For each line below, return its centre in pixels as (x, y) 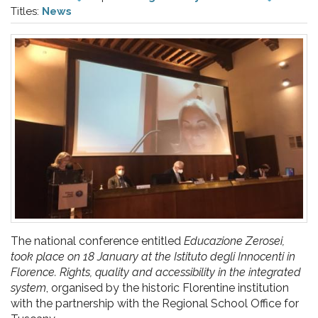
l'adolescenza (121, 111)
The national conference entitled (97, 241)
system (28, 287)
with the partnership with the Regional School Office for (155, 303)
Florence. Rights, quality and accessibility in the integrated (156, 272)
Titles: (26, 11)
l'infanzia (83, 37)
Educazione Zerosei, (234, 241)
